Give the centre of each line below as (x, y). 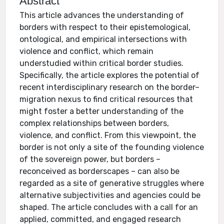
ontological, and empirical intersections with (103, 39)
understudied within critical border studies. (102, 63)
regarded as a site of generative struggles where (112, 183)
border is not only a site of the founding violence (112, 147)
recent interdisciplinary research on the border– (110, 87)
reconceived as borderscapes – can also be (100, 171)
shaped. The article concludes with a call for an (109, 207)
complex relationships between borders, (94, 123)
